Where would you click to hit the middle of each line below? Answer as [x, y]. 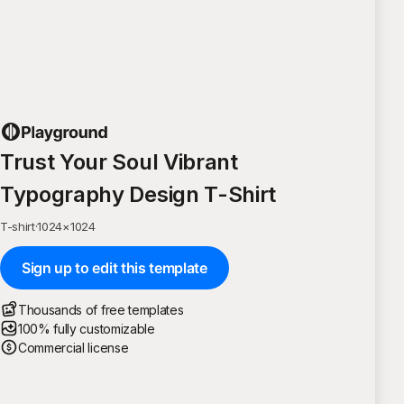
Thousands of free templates [101, 309]
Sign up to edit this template [115, 267]
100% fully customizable [87, 328]
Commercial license [73, 347]
